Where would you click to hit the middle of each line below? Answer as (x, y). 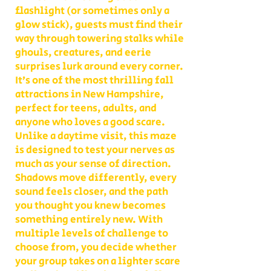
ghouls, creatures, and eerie (83, 53)
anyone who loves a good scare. (90, 122)
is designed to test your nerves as (95, 150)
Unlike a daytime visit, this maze (96, 136)
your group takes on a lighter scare (98, 261)
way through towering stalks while (100, 39)
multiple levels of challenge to (92, 233)
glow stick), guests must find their (99, 25)
